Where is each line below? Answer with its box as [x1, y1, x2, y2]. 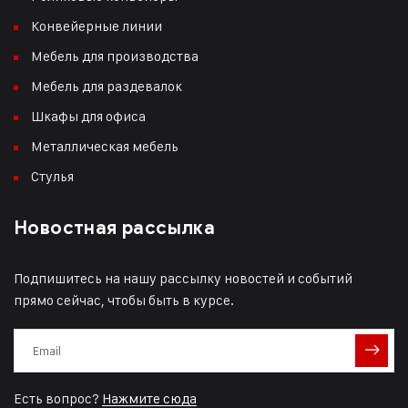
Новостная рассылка [14, 217, 216, 240]
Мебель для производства [31, 47, 199, 66]
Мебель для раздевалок [31, 77, 182, 96]
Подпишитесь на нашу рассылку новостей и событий [14, 270, 352, 288]
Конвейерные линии [31, 17, 162, 36]
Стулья [31, 168, 74, 186]
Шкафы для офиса [31, 107, 146, 126]
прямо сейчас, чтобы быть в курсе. [14, 291, 234, 310]
